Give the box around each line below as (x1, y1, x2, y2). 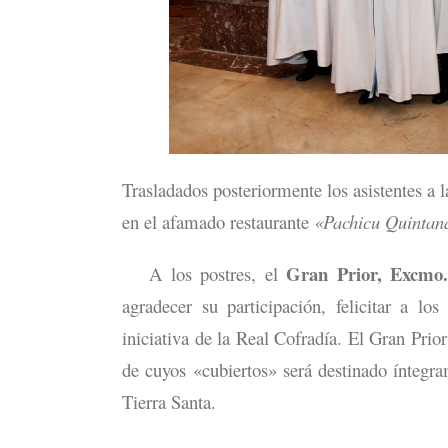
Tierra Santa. (122, 388, 216, 414)
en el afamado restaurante (122, 208, 309, 234)
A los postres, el (122, 260, 287, 286)
